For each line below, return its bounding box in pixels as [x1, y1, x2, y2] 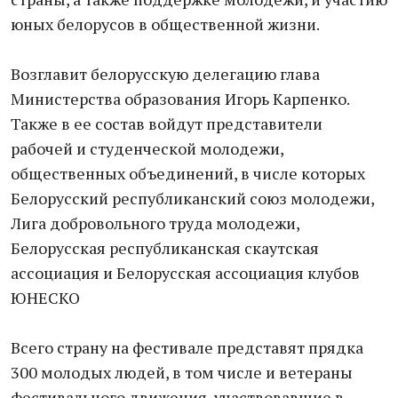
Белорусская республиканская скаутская [11, 237, 319, 259]
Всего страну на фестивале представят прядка [11, 337, 363, 358]
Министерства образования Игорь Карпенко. [11, 88, 349, 109]
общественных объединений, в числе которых [11, 163, 365, 184]
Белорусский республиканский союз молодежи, [11, 187, 374, 209]
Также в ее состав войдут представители [11, 113, 322, 134]
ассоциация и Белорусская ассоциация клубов [11, 262, 360, 283]
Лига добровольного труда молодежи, [11, 212, 299, 234]
